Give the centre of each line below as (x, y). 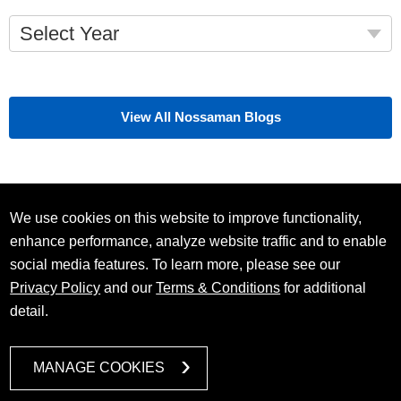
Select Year (69, 33)
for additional (324, 287)
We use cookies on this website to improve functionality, (186, 218)
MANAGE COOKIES (99, 367)
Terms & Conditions (218, 287)
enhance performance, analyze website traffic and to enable (199, 241)
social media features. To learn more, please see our (175, 264)
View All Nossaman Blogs (200, 116)
